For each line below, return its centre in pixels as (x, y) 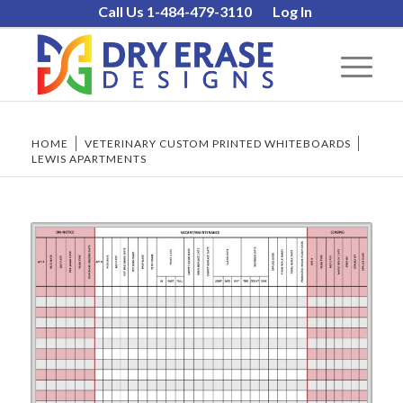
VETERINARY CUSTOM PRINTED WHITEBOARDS (217, 143)
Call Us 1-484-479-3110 (175, 11)
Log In (293, 11)
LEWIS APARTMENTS (89, 159)
